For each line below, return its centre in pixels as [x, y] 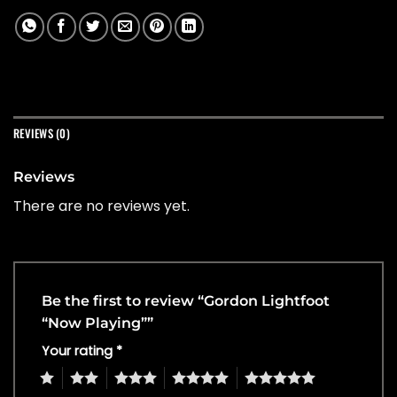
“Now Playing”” [99, 323]
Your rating [79, 351]
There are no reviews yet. [101, 206]
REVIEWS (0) [42, 133]
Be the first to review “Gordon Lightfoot [186, 301]
